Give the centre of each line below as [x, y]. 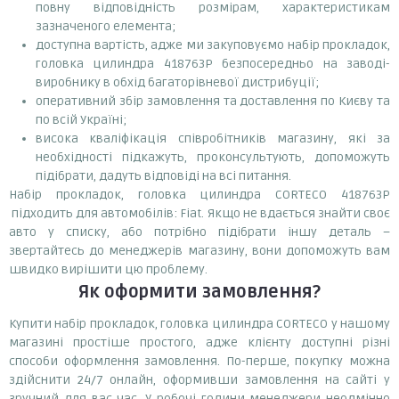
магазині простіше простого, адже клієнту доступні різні [199, 342]
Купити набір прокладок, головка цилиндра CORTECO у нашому [199, 323]
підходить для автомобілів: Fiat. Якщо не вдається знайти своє [199, 213]
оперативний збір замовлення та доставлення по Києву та [213, 101]
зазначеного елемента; [106, 26]
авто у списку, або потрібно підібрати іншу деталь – [199, 232]
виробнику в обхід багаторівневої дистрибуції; [178, 82]
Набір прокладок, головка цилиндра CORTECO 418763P [199, 194]
